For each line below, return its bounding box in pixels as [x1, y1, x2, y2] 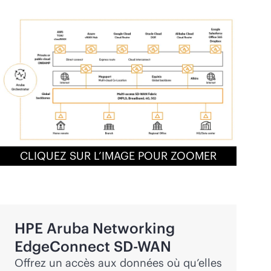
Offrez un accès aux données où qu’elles [15, 255, 222, 270]
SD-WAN [114, 237, 171, 255]
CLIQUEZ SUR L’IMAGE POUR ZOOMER [20, 148, 217, 163]
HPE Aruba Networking [15, 218, 175, 237]
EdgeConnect [15, 237, 114, 255]
